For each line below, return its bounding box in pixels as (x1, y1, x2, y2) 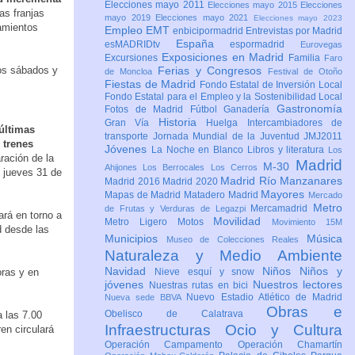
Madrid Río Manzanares (220, 174, 342, 188)
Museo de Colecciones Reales (166, 235, 307, 245)
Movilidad (213, 215, 273, 228)
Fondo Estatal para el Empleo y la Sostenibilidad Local (105, 91, 342, 103)
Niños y (300, 265, 343, 278)
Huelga (206, 117, 247, 129)
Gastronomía (277, 102, 343, 116)
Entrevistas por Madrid (246, 25, 342, 37)
